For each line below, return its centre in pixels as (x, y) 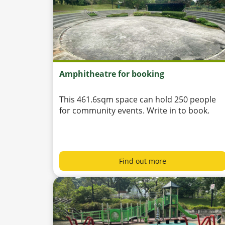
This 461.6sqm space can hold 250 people (138, 100)
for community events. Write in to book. (134, 111)
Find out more (143, 161)
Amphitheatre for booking (112, 74)
